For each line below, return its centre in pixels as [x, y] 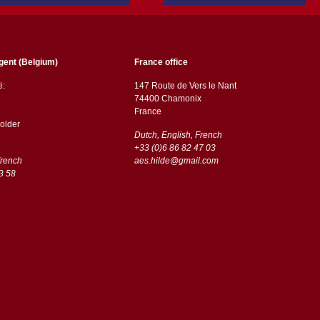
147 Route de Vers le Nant [185, 86]
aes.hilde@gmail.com [176, 161]
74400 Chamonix [169, 99]
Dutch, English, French [178, 135]
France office [161, 62]
